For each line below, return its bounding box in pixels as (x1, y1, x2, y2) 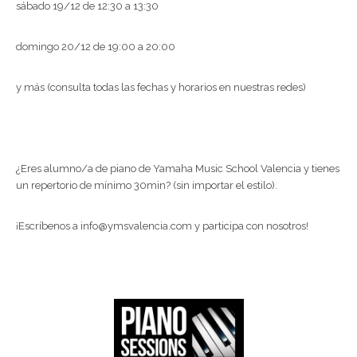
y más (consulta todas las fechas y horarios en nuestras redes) (16, 81, 306, 94)
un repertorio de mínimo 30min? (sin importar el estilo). (16, 179, 277, 192)
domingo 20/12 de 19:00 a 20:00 (16, 41, 175, 53)
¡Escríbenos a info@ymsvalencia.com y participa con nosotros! (16, 220, 308, 233)
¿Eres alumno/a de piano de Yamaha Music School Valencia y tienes (16, 163, 339, 175)
